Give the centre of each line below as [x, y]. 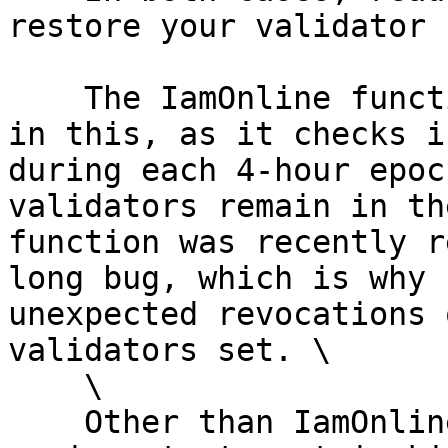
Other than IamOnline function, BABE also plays [46, 422]
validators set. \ [169, 350]
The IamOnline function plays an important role [46, 98]
